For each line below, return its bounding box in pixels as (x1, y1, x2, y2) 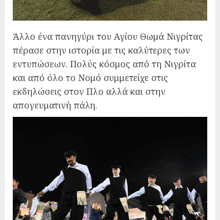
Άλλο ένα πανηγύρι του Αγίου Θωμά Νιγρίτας (13, 30, 203, 42)
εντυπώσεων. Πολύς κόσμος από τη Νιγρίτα (13, 57, 196, 70)
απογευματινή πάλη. (13, 99, 97, 111)
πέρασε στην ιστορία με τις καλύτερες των (13, 44, 190, 56)
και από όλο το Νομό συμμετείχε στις (13, 71, 168, 83)
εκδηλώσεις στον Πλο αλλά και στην (13, 85, 165, 97)
